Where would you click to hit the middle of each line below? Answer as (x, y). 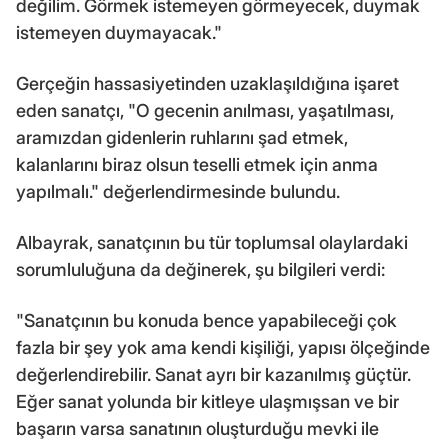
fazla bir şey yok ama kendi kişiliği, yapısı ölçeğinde (223, 347)
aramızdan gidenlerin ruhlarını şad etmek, (182, 137)
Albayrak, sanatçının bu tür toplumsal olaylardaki (212, 242)
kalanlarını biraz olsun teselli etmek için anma (197, 164)
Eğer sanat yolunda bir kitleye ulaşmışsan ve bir (207, 401)
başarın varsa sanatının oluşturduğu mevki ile (197, 428)
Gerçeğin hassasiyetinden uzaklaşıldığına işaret (207, 83)
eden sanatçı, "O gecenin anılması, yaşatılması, (205, 110)
